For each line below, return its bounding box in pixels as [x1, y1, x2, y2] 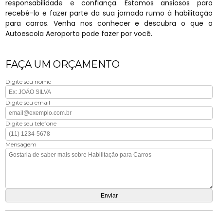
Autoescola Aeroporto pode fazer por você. [5, 28, 153, 38]
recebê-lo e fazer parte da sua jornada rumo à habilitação [5, 8, 213, 18]
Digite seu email [5, 98, 51, 106]
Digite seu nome [5, 77, 52, 85]
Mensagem [5, 140, 37, 148]
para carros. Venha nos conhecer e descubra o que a [5, 18, 213, 28]
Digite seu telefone [5, 119, 57, 127]
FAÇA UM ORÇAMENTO [5, 58, 120, 70]
